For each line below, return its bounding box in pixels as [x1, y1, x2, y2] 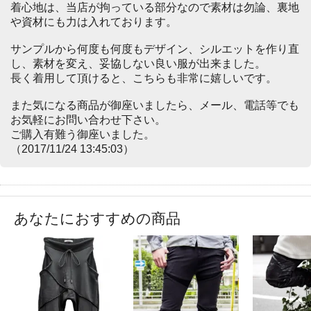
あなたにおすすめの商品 [14, 210, 180, 227]
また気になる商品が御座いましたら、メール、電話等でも [10, 99, 299, 112]
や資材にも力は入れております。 [10, 16, 177, 28]
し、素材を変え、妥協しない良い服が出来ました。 [10, 58, 266, 70]
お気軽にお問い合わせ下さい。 [10, 114, 166, 126]
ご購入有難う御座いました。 [10, 128, 155, 141]
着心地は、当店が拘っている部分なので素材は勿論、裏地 [10, 1, 299, 14]
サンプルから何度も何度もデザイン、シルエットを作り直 [10, 43, 299, 56]
